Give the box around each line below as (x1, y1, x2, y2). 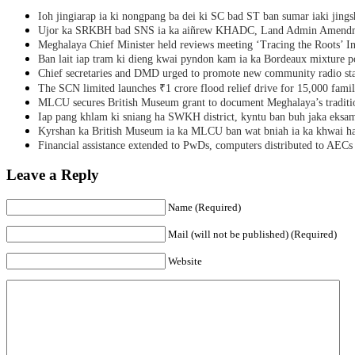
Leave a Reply (6, 166, 99, 184)
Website (168, 255, 202, 268)
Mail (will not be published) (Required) (168, 228, 337, 241)
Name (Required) (168, 201, 241, 214)
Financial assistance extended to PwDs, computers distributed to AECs (38, 139, 353, 151)
